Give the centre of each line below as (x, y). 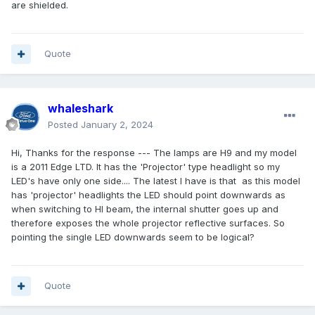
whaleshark (81, 109)
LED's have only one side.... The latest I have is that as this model (156, 181)
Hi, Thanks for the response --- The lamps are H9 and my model (155, 153)
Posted (64, 125)
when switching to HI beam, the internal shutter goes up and (145, 209)
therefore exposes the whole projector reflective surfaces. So (148, 223)
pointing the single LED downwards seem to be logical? (133, 237)
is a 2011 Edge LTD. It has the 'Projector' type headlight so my (146, 167)
